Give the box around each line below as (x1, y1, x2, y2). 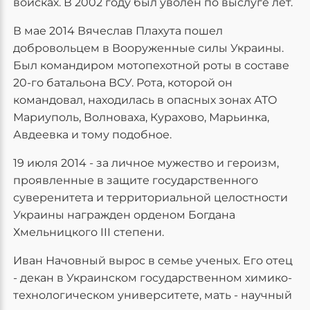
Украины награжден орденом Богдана (13, 208, 235, 221)
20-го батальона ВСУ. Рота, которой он (13, 76, 232, 89)
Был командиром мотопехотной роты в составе (13, 59, 289, 72)
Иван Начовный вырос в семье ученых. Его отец (13, 254, 293, 267)
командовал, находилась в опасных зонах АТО (13, 93, 277, 107)
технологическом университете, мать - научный (13, 289, 292, 302)
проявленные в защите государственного (13, 174, 258, 187)
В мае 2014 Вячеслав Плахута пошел (13, 24, 223, 37)
